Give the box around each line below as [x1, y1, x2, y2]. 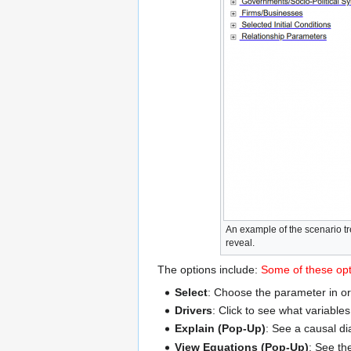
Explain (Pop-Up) [175, 322, 266, 335]
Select [175, 285, 208, 299]
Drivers [175, 304, 213, 317]
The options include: [157, 262, 261, 276]
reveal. [225, 237, 255, 248]
